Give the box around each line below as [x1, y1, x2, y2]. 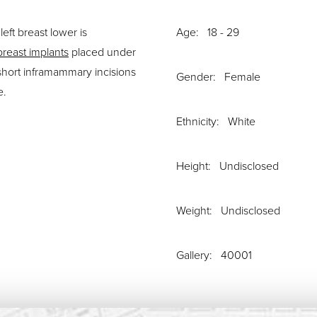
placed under [69, 45, 136, 60]
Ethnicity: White [176, 115, 255, 129]
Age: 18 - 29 [176, 25, 239, 40]
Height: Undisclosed [176, 159, 279, 174]
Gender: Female [176, 70, 260, 85]
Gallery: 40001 [176, 248, 252, 263]
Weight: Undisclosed [176, 204, 280, 219]
